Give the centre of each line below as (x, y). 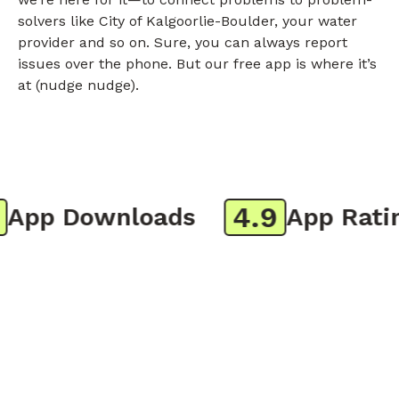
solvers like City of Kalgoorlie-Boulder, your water (187, 21)
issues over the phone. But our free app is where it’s (197, 64)
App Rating (326, 217)
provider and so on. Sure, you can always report (183, 43)
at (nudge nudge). (78, 85)
